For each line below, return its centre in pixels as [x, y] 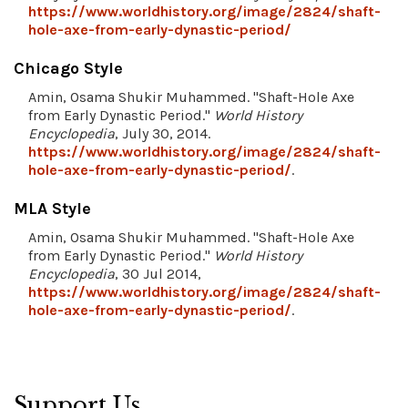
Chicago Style [68, 68]
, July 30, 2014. [163, 133]
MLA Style [52, 208]
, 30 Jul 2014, [158, 273]
